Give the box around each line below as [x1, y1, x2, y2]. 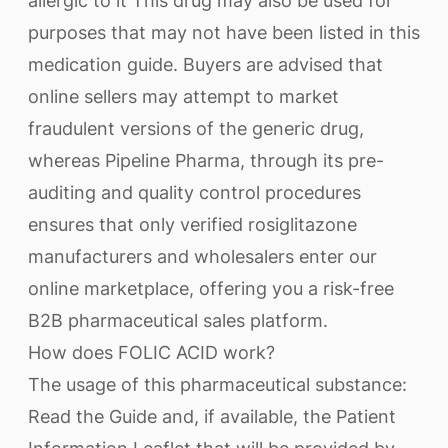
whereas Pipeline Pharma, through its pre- [28, 150, 384, 171]
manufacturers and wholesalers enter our [28, 246, 377, 267]
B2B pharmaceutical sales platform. [28, 310, 328, 331]
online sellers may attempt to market [28, 86, 339, 107]
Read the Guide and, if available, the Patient [28, 406, 396, 427]
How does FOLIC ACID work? [28, 342, 275, 363]
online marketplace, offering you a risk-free [28, 278, 394, 299]
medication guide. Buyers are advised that [28, 54, 383, 75]
